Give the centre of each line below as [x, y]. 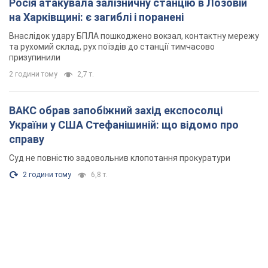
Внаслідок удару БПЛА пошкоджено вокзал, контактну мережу [134, 36]
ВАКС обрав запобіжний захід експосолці [41, 111]
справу [27, 139]
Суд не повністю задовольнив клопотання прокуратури [120, 158]
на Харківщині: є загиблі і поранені [96, 17]
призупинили [35, 58]
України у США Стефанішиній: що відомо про [47, 125]
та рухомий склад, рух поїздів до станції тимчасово [112, 47]
